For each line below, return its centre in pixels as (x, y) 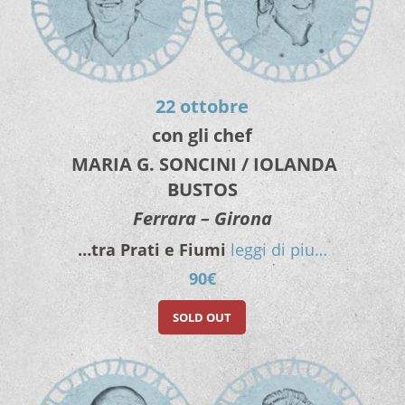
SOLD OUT (202, 317)
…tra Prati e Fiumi (151, 249)
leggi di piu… (278, 249)
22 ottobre (202, 106)
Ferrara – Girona (202, 218)
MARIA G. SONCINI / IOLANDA (202, 164)
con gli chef (202, 135)
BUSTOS (202, 189)
